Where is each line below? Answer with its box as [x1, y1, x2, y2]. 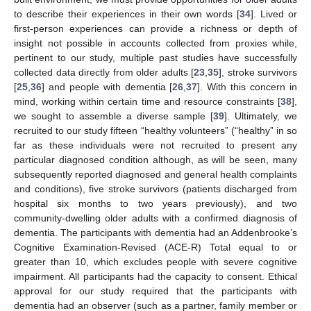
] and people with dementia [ [42, 81, 173, 93]
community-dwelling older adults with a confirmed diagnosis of [14, 212, 297, 224]
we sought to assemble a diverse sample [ [14, 110, 213, 122]
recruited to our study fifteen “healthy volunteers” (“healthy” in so [14, 125, 297, 137]
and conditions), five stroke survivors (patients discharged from [14, 183, 297, 195]
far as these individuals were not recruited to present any [14, 140, 297, 151]
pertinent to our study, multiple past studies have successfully [14, 52, 297, 64]
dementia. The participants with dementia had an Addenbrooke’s [14, 227, 297, 239]
